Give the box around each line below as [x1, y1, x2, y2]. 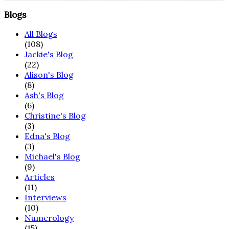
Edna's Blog [25, 131, 70, 142]
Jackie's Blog [25, 49, 73, 60]
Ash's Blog [25, 90, 64, 101]
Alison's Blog [25, 70, 74, 80]
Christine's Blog [25, 110, 86, 121]
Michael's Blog [25, 151, 80, 162]
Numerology [25, 213, 74, 223]
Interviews [25, 192, 66, 203]
